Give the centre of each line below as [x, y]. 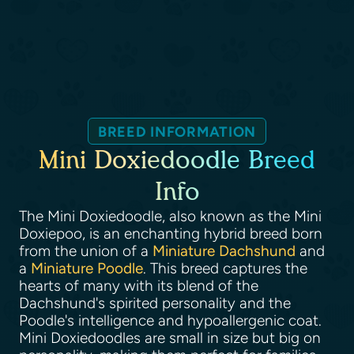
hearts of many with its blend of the [139, 286]
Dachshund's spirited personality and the [155, 303]
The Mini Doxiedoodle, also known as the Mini [170, 216]
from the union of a [86, 251]
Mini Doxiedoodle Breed [177, 160]
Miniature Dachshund [224, 251]
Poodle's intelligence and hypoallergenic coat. [170, 320]
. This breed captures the [225, 268]
